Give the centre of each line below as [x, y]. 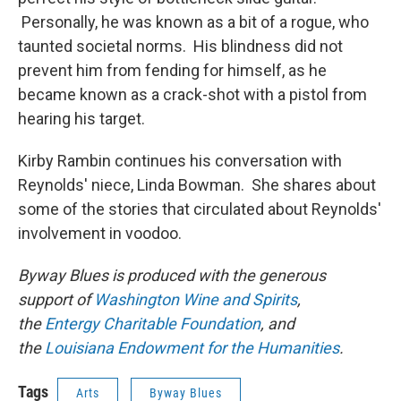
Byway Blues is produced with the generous [172, 275]
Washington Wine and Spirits [196, 299]
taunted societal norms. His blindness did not [180, 46]
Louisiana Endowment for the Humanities [192, 348]
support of [56, 299]
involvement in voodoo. [100, 233]
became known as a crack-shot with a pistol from [192, 94]
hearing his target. [81, 119]
